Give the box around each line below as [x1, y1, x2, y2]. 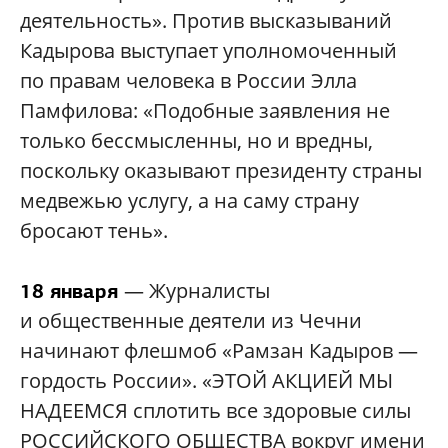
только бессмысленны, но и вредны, [20, 127, 373, 155]
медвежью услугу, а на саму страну [20, 187, 359, 215]
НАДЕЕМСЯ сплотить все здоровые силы [20, 397, 411, 425]
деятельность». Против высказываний [20, 7, 392, 35]
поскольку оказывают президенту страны [20, 157, 422, 185]
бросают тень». [20, 217, 168, 245]
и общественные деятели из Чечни [20, 307, 362, 335]
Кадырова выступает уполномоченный [20, 37, 397, 65]
